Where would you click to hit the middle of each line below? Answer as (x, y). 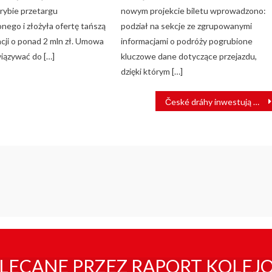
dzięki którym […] (152, 72)
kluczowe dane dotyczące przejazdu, (189, 56)
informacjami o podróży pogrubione (187, 41)
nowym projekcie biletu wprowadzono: (194, 11)
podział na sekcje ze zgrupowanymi (187, 26)
